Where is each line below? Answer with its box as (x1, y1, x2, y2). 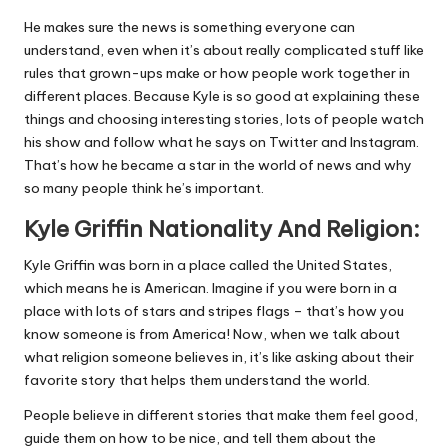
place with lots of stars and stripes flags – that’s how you (24, 302, 404, 321)
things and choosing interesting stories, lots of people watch (24, 110, 424, 129)
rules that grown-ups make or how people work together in (24, 64, 410, 83)
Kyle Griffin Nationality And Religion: (24, 215, 420, 244)
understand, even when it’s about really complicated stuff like (24, 41, 424, 60)
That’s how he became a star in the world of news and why (24, 156, 412, 175)
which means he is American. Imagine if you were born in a (24, 279, 397, 298)
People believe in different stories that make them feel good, (24, 406, 418, 425)
